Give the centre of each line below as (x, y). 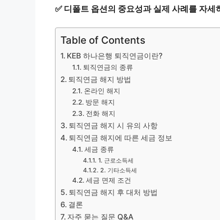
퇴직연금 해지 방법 (100, 79)
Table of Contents (103, 40)
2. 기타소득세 (118, 170)
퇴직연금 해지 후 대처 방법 (113, 192)
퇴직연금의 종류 (108, 67)
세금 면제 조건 (108, 180)
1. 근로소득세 (116, 160)
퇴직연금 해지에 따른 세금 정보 (121, 138)
